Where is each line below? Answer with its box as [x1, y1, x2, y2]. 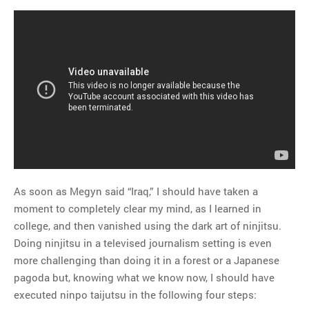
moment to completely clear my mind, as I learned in [14, 201, 261, 215]
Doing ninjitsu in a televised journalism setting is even [14, 235, 272, 250]
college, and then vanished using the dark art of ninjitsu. [14, 218, 281, 232]
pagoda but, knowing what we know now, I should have [14, 270, 275, 284]
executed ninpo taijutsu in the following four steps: [14, 287, 257, 301]
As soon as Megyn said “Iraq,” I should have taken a [14, 183, 258, 198]
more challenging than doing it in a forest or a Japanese [14, 252, 279, 267]
